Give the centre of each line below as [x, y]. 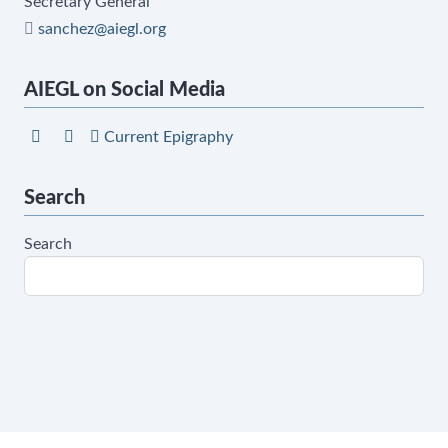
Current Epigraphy [166, 137]
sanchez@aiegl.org [102, 29]
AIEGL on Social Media [124, 90]
